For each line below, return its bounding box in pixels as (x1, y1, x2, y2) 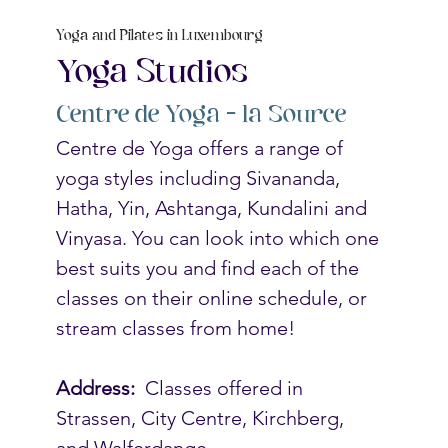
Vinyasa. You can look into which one (55, 225, 384, 250)
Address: (55, 375, 140, 400)
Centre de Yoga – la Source (55, 101, 346, 128)
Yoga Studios (55, 54, 248, 90)
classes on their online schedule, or (55, 285, 372, 310)
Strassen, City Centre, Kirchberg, (55, 405, 349, 430)
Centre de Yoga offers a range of (55, 135, 348, 160)
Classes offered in (139, 375, 308, 400)
